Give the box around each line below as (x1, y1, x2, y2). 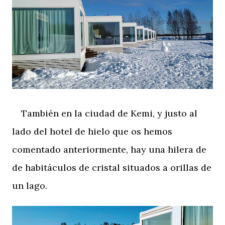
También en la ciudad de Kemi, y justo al (12, 107, 197, 119)
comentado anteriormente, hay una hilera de (12, 143, 206, 155)
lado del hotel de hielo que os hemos (12, 125, 172, 137)
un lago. (12, 179, 47, 191)
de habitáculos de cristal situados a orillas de (12, 161, 211, 173)
